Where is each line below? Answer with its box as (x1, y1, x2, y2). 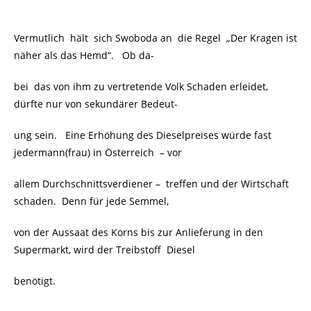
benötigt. (14, 274, 56, 287)
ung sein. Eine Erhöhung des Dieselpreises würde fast (14, 128, 271, 142)
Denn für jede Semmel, (62, 194, 169, 208)
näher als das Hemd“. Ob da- (14, 49, 154, 62)
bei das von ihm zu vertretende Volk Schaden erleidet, (14, 80, 271, 93)
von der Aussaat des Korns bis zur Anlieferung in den (14, 226, 263, 239)
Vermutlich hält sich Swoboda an (14, 31, 175, 44)
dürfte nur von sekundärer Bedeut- (14, 97, 178, 110)
